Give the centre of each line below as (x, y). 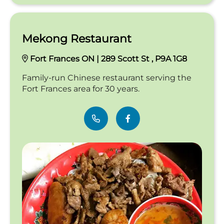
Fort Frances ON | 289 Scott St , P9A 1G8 (108, 58)
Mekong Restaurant (77, 38)
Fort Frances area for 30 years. (81, 88)
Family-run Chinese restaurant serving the (107, 77)
